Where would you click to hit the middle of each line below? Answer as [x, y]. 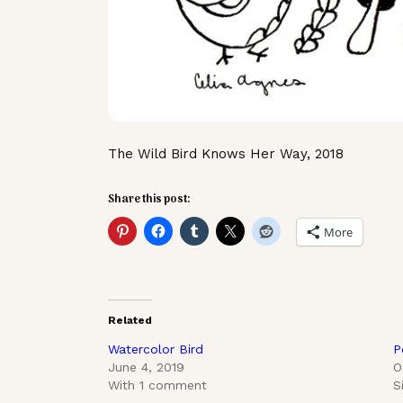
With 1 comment [157, 385]
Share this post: [149, 200]
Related [130, 320]
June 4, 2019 [146, 367]
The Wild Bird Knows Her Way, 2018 [226, 154]
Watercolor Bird [156, 349]
